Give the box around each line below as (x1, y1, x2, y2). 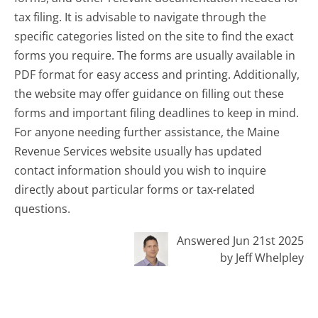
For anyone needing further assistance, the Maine (14, 124, 280, 140)
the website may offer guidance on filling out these (14, 85, 285, 102)
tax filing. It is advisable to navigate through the (14, 9, 267, 25)
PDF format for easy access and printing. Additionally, (14, 66, 300, 82)
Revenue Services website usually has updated (14, 143, 263, 159)
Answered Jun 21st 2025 (176, 232, 304, 248)
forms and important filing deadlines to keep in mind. (14, 104, 300, 121)
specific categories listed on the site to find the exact (14, 28, 295, 44)
